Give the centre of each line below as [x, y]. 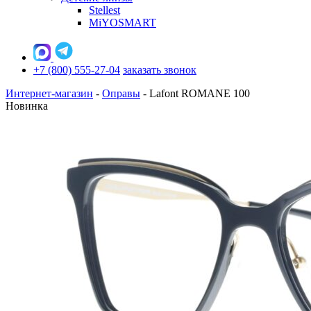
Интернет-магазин [49, 93]
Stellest [104, 10]
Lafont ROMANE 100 [200, 93]
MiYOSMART [123, 23]
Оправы [121, 93]
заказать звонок [160, 70]
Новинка [27, 106]
